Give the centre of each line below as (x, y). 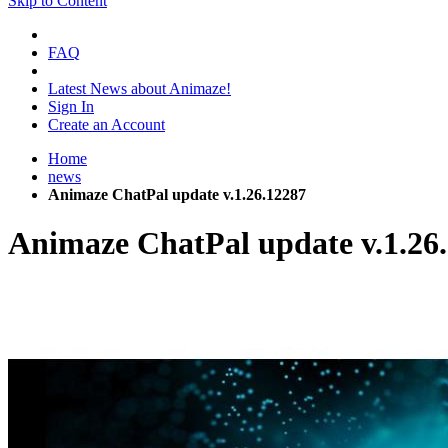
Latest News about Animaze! (139, 88)
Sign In (71, 106)
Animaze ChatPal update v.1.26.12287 (177, 194)
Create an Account (106, 124)
